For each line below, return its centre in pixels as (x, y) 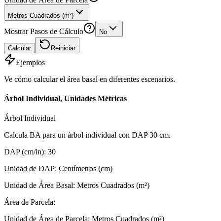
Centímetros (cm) (86, 168)
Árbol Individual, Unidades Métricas (65, 99)
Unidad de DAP (29, 168)
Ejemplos (30, 62)
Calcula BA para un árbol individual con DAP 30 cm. (87, 135)
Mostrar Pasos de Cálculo (44, 31)
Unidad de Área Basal (38, 185)
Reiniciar (63, 48)
